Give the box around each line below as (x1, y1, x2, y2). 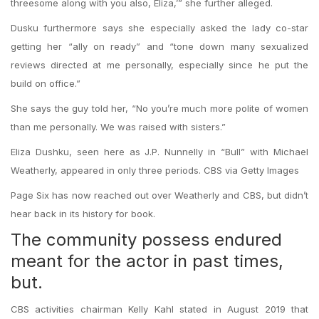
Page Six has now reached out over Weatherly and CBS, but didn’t (11, 189, 308, 201)
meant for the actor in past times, (11, 251, 283, 271)
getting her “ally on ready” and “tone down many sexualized (11, 41, 308, 52)
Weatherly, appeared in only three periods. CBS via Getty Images (11, 164, 299, 176)
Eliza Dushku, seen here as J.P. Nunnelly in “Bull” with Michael (11, 146, 308, 157)
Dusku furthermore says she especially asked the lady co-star (11, 22, 308, 33)
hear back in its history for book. (11, 208, 155, 219)
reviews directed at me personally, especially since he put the (11, 59, 308, 70)
